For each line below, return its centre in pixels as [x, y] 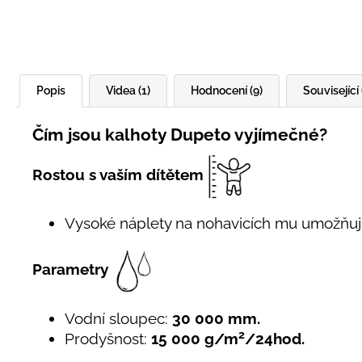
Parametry [72, 269]
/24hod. [275, 338]
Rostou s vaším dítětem [120, 174]
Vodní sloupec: [116, 318]
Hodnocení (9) [227, 90]
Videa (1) [128, 90]
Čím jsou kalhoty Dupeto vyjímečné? [180, 134]
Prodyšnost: [106, 338]
